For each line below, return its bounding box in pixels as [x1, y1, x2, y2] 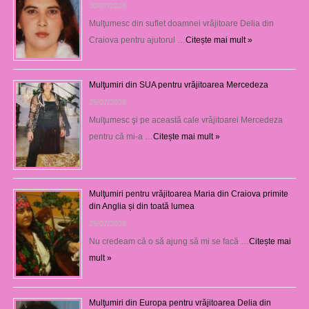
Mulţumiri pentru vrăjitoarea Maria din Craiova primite [88, 188, 288, 199]
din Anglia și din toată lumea [88, 201, 195, 211]
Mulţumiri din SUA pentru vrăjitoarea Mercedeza [88, 79, 268, 90]
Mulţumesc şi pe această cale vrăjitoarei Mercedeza [88, 114, 283, 125]
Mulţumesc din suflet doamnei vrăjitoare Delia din [88, 18, 274, 28]
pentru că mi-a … [88, 131, 153, 141]
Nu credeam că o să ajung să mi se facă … [88, 236, 249, 246]
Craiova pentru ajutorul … [88, 34, 186, 45]
